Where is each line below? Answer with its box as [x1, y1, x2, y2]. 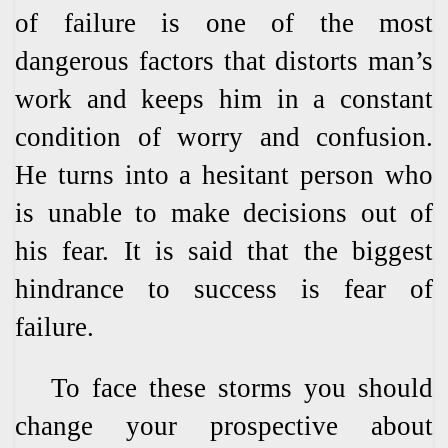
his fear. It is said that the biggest [15, 235, 433, 266]
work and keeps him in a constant [15, 83, 433, 114]
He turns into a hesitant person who [15, 159, 433, 190]
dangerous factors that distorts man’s [15, 45, 433, 76]
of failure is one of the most [15, 7, 433, 38]
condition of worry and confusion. [15, 121, 433, 152]
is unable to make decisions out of [15, 197, 433, 228]
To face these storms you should [15, 372, 433, 403]
